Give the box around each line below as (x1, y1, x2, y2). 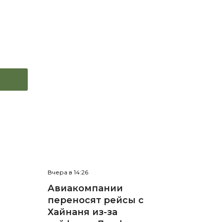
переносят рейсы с (47, 195, 144, 206)
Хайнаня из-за (47, 207, 117, 218)
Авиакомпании (47, 183, 123, 194)
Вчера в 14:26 (47, 168, 88, 176)
